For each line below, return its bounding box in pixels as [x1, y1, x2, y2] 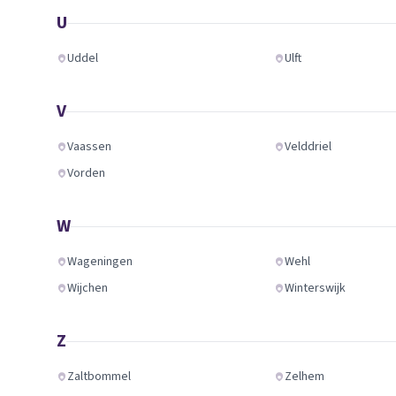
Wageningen [67, 253, 133, 270]
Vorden [67, 164, 105, 182]
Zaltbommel [67, 368, 131, 385]
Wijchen [67, 279, 108, 297]
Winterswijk [285, 279, 346, 297]
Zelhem [285, 368, 325, 385]
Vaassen [67, 138, 111, 156]
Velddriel [285, 138, 332, 156]
